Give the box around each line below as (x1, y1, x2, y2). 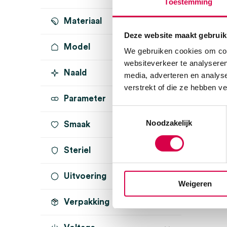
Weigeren (178, 179, 212, 188)
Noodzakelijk (146, 119, 193, 128)
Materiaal (64, 17, 102, 25)
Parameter (64, 94, 106, 103)
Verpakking (64, 198, 110, 206)
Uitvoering (64, 172, 107, 180)
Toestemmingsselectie (112, 106, 187, 116)
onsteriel (51, 172, 79, 179)
